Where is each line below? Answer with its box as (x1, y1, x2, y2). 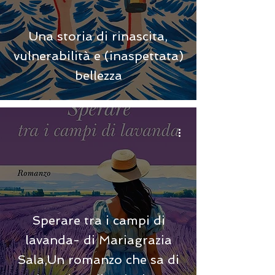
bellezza (74, 68, 122, 83)
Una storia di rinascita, (29, 29, 168, 44)
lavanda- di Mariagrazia (25, 233, 172, 247)
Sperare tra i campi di (31, 213, 165, 228)
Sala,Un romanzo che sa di (17, 252, 179, 267)
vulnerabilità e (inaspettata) (13, 48, 184, 63)
